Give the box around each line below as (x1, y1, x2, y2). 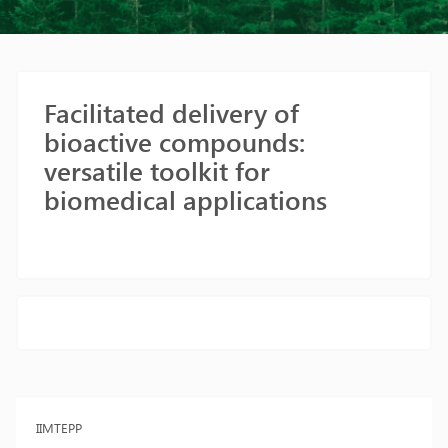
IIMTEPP (36, 419, 82, 436)
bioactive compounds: (44, 124, 305, 159)
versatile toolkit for (44, 153, 270, 188)
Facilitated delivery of (44, 95, 299, 130)
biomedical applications (44, 182, 327, 217)
